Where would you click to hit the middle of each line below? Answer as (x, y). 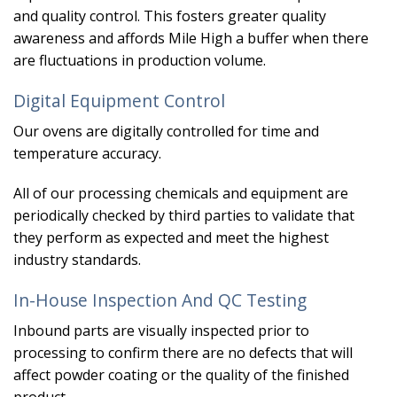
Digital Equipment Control (119, 100)
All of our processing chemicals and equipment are (181, 194)
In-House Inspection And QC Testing (160, 300)
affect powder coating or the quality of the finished (181, 374)
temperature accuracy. (87, 153)
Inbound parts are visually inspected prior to (161, 330)
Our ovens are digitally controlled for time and (166, 131)
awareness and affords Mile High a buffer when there (191, 39)
